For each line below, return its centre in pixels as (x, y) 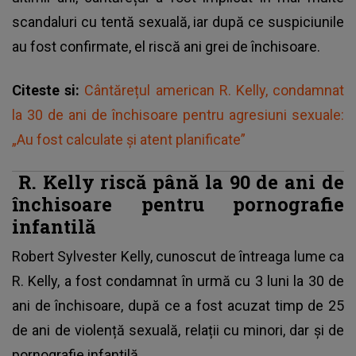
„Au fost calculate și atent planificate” (129, 140)
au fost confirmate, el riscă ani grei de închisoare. (166, 47)
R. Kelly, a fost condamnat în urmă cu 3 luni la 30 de (178, 281)
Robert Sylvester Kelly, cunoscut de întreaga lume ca (178, 257)
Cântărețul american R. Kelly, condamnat (215, 91)
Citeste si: (48, 91)
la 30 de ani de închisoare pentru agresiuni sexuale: (178, 115)
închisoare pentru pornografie (178, 204)
